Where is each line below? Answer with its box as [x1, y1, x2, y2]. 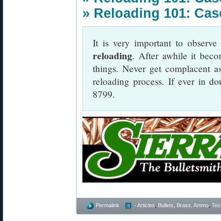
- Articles [134, 202, 155, 208]
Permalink [96, 202, 119, 208]
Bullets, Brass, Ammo [158, 202, 209, 208]
